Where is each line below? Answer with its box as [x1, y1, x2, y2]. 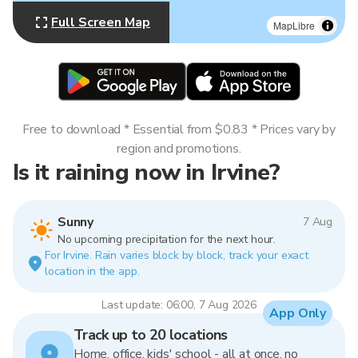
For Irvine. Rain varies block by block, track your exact [45, 248, 308, 263]
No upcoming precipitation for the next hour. [58, 232, 276, 247]
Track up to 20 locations [74, 325, 228, 344]
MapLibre [273, 18, 315, 32]
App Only [269, 304, 326, 322]
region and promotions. [117, 140, 241, 157]
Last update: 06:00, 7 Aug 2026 [101, 297, 257, 312]
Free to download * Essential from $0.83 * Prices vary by [22, 121, 336, 138]
